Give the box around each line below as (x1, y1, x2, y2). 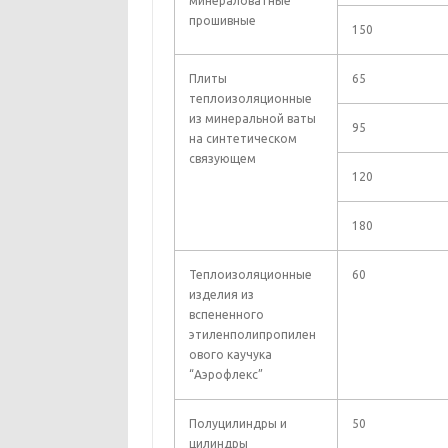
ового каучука (188, 348, 272, 361)
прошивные (188, 14, 256, 27)
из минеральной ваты (188, 112, 316, 125)
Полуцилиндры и (188, 417, 287, 430)
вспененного (188, 308, 264, 321)
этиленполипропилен (188, 328, 316, 341)
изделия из (188, 288, 254, 301)
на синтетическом (188, 132, 297, 145)
